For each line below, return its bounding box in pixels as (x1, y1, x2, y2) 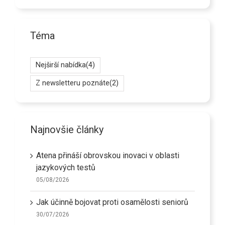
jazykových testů (36, 163, 95, 173)
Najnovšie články (30, 123, 103, 136)
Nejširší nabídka (36, 60, 86, 69)
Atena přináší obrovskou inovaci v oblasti (36, 151, 179, 161)
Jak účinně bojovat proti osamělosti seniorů (36, 197, 188, 207)
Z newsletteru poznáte (36, 78, 109, 87)
